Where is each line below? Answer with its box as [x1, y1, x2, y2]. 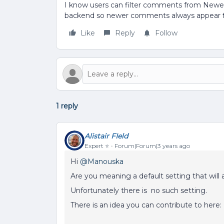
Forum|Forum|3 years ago [114, 141, 190, 149]
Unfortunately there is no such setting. [70, 186, 209, 195]
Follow [155, 28, 177, 37]
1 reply [56, 101, 78, 110]
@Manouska [80, 157, 123, 166]
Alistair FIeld [84, 131, 128, 140]
